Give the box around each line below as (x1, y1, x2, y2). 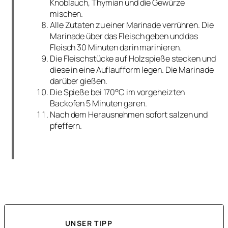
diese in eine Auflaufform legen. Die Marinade (50, 64, 214, 76)
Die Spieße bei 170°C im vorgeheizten (50, 87, 185, 98)
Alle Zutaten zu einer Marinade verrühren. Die (50, 19, 214, 31)
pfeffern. (50, 120, 82, 132)
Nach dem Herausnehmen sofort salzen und (50, 109, 208, 121)
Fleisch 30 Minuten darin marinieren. (50, 42, 182, 53)
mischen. (50, 8, 83, 20)
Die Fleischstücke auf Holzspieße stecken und (50, 53, 216, 65)
